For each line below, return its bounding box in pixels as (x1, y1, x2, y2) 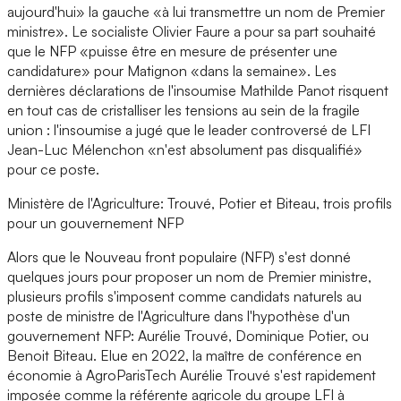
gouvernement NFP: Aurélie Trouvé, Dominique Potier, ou (7, 326, 369, 345)
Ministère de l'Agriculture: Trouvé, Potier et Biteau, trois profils (7, 193, 392, 212)
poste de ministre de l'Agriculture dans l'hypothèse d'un (7, 306, 350, 325)
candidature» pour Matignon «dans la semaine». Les (7, 61, 337, 80)
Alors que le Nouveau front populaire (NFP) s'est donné (7, 247, 351, 266)
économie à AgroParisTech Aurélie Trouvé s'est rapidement (7, 365, 376, 384)
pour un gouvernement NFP (7, 213, 183, 232)
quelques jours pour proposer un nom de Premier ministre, (7, 267, 371, 286)
